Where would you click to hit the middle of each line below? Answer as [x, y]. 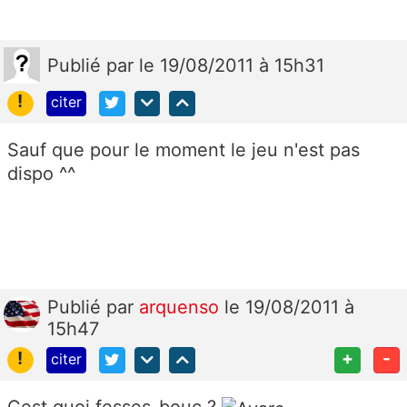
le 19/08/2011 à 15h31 [232, 65]
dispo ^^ [41, 174]
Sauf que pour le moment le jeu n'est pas [184, 150]
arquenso [182, 308]
